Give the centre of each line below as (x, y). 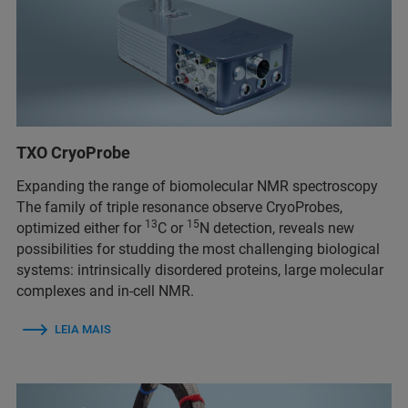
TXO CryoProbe (73, 152)
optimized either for (81, 228)
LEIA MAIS (83, 329)
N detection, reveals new (277, 228)
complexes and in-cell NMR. (105, 291)
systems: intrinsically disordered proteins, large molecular (200, 270)
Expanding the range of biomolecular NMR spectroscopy (197, 186)
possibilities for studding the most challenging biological (198, 249)
